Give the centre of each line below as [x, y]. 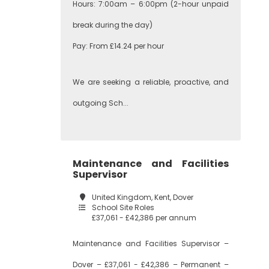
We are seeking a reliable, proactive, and [151, 82]
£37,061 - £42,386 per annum [144, 218]
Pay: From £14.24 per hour [118, 46]
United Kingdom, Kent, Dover [143, 197]
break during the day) [113, 25]
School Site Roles [123, 207]
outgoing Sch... [101, 103]
